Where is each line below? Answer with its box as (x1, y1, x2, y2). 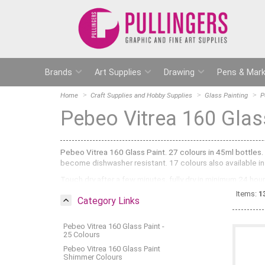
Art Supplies (95, 67, 141, 77)
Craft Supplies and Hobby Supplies (91, 91, 192, 99)
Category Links (77, 195, 140, 206)
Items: (236, 189, 259, 198)
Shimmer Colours (63, 252, 122, 261)
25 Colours (63, 230, 100, 239)
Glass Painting (205, 91, 248, 99)
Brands (45, 67, 72, 77)
